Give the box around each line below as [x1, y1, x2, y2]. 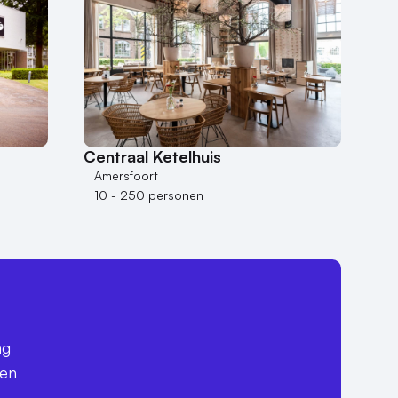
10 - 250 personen [94, 187, 203, 203]
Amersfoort [94, 168, 158, 184]
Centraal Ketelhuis [84, 147, 221, 167]
